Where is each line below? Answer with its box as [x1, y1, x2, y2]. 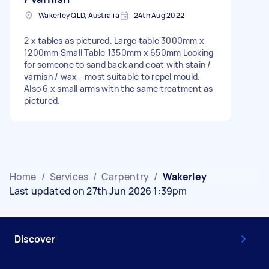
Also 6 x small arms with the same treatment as [24, 82, 213, 94]
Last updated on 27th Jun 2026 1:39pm [10, 184, 187, 198]
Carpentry [101, 169, 150, 183]
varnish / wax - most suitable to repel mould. [24, 70, 201, 82]
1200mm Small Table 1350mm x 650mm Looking [24, 46, 214, 58]
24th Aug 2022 [133, 10, 184, 20]
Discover [14, 232, 55, 246]
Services [49, 169, 88, 183]
